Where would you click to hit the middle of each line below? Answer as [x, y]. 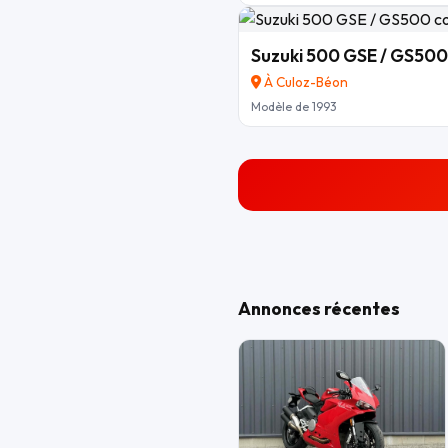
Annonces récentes [319, 309]
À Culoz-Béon [304, 82]
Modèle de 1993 [294, 107]
